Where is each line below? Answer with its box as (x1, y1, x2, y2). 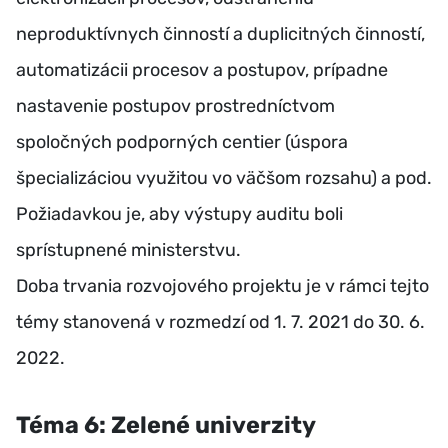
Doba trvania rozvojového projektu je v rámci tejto (16, 275, 429, 298)
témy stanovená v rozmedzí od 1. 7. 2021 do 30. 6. (16, 311, 425, 334)
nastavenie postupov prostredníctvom (16, 95, 335, 118)
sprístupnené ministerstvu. (16, 239, 241, 262)
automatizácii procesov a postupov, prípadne (16, 59, 388, 82)
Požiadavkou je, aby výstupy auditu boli (16, 203, 343, 226)
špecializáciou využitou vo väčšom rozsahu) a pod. (16, 167, 432, 190)
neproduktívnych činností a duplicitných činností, (16, 23, 425, 46)
